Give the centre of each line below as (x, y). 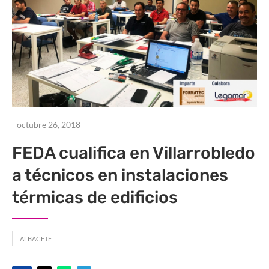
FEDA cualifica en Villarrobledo (134, 153)
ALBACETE (36, 239)
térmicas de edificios (95, 198)
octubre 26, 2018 (49, 125)
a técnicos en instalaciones (120, 175)
